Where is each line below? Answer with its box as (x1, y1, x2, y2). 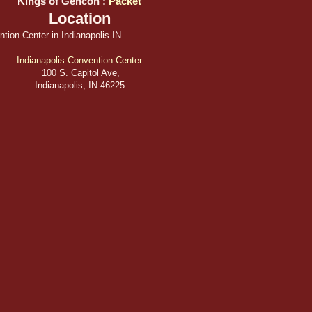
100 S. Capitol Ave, (39, 67, 120, 78)
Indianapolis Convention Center (17, 54, 142, 65)
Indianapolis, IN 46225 (34, 79, 125, 91)
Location (48, 9, 111, 27)
